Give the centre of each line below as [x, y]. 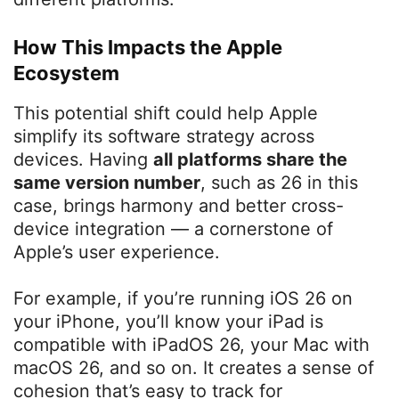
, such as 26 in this [279, 183]
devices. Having [83, 160]
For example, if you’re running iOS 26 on [183, 299]
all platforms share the [250, 160]
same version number [107, 183]
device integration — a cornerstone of [173, 229]
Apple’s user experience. [117, 252]
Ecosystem [66, 73]
